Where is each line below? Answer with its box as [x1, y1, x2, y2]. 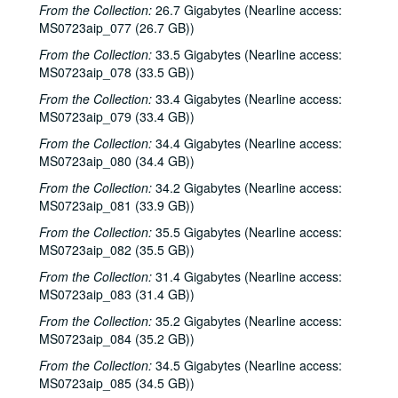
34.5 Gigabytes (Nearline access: [152, 356, 342, 374]
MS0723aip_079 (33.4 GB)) [39, 107, 195, 125]
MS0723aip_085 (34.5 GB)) [39, 374, 195, 392]
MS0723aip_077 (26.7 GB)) [39, 19, 195, 36]
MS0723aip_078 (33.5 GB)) [39, 63, 195, 81]
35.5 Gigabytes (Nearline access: [152, 223, 342, 241]
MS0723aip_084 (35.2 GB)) [39, 330, 195, 347]
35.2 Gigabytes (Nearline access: [152, 312, 342, 330]
